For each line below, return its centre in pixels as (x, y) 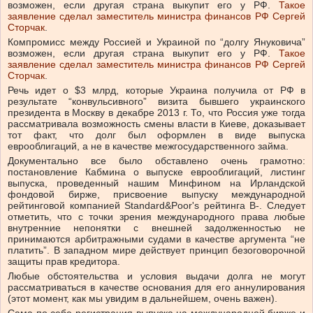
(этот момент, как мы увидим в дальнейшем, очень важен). (143, 299)
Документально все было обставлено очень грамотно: (156, 161)
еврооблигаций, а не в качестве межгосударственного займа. (148, 146)
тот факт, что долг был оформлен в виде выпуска (156, 135)
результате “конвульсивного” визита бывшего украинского (156, 102)
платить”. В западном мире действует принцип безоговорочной (156, 250)
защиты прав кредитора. (64, 262)
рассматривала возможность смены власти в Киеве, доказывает (156, 124)
